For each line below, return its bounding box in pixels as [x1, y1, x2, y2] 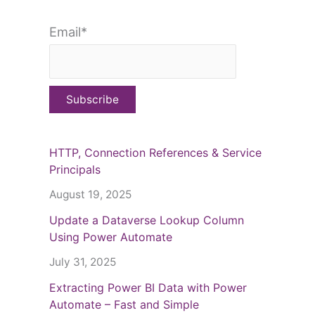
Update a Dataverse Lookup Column [49, 213, 244, 228]
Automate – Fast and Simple [49, 297, 199, 312]
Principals [49, 162, 101, 177]
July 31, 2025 [49, 255, 116, 269]
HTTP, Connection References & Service [49, 146, 262, 160]
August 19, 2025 [49, 188, 131, 202]
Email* [49, 24, 87, 40]
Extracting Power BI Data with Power [49, 281, 247, 295]
